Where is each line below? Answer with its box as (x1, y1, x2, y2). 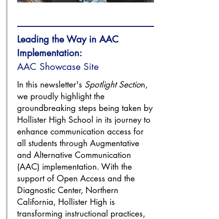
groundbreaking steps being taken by (17, 103, 153, 113)
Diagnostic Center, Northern (17, 185, 118, 196)
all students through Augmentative (17, 138, 139, 149)
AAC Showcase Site (17, 61, 99, 73)
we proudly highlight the (17, 91, 105, 102)
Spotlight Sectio (85, 79, 141, 90)
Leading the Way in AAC (17, 33, 119, 45)
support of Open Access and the (17, 173, 135, 184)
